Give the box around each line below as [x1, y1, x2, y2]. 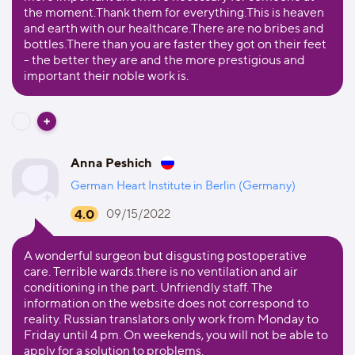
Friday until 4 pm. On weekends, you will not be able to [24, 327, 328, 342]
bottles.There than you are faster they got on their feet [24, 36, 326, 52]
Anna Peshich [71, 155, 152, 170]
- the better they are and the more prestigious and [24, 52, 305, 67]
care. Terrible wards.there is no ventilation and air [24, 264, 298, 279]
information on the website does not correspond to [24, 296, 309, 311]
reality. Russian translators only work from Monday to [24, 311, 319, 326]
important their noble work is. [24, 68, 189, 83]
